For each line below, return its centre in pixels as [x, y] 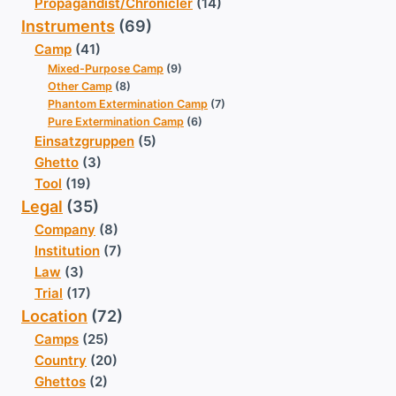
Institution [67, 251]
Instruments [68, 27]
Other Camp [80, 87]
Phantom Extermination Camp [128, 104]
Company [65, 230]
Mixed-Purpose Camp [106, 69]
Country [61, 361]
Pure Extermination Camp [116, 122]
